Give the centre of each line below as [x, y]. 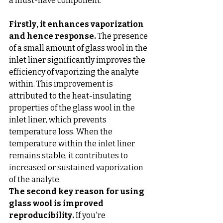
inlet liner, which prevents [58, 120]
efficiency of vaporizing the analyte [75, 72]
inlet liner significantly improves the [78, 60]
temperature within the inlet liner [73, 144]
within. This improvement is [62, 84]
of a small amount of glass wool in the [79, 48]
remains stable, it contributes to [69, 156]
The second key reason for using [77, 192]
